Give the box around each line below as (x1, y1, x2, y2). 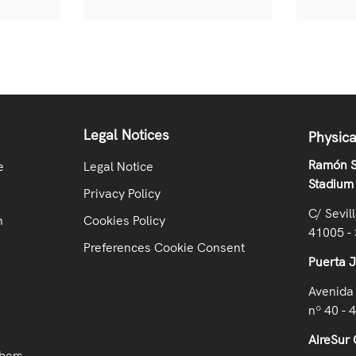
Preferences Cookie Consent (83, 238, 245, 256)
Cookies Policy (83, 211, 165, 229)
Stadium (308, 175, 354, 192)
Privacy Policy (83, 184, 161, 202)
